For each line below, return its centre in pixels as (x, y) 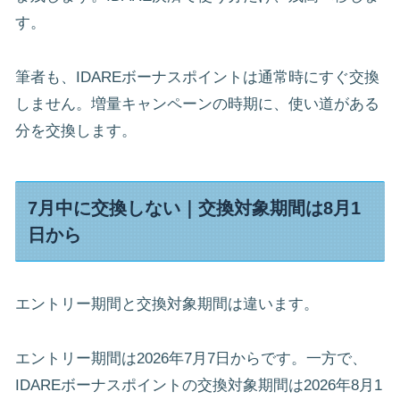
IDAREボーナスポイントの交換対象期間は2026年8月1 (199, 385)
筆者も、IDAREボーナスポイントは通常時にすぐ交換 (197, 77)
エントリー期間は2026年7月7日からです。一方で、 (191, 358)
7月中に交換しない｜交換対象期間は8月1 (195, 208)
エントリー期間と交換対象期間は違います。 (167, 304)
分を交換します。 (76, 130)
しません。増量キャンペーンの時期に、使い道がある (197, 104)
